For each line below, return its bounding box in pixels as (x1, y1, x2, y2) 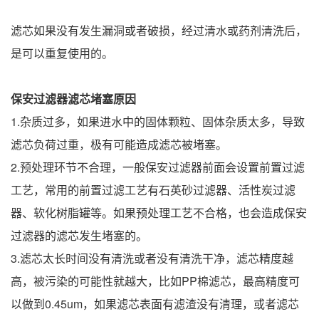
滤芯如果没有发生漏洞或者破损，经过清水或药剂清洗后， (11, 22, 307, 38)
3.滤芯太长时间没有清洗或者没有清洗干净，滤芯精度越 (11, 250, 293, 266)
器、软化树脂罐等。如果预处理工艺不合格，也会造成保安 (11, 204, 307, 221)
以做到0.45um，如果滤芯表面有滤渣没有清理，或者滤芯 (11, 296, 299, 312)
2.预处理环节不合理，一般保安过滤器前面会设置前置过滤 (11, 159, 305, 175)
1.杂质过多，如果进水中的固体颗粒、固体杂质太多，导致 (11, 113, 305, 130)
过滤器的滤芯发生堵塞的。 (11, 227, 147, 244)
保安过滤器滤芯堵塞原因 (11, 90, 136, 107)
